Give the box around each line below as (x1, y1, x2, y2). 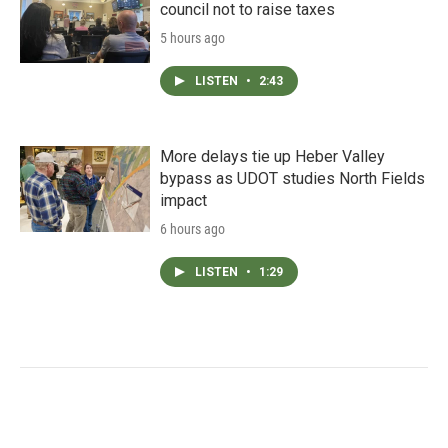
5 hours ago (160, 30, 225, 46)
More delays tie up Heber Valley (160, 147, 385, 166)
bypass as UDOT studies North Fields (160, 169, 425, 188)
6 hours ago (160, 221, 225, 237)
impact (160, 191, 207, 210)
